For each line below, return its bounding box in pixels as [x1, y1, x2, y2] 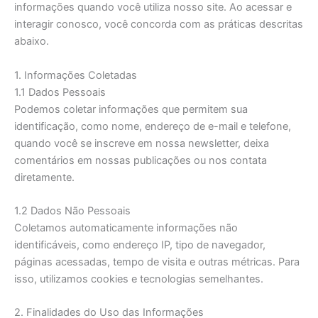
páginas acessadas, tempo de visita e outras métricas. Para [14, 256, 300, 269]
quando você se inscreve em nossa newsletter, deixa [14, 136, 269, 150]
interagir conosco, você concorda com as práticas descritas [14, 18, 303, 31]
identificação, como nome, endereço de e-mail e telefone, [14, 119, 291, 133]
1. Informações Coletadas [14, 68, 137, 82]
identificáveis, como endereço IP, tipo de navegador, [14, 238, 265, 252]
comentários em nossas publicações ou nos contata [14, 153, 267, 167]
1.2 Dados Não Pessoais [14, 204, 131, 218]
